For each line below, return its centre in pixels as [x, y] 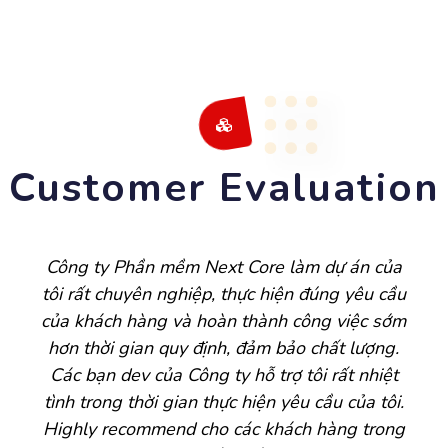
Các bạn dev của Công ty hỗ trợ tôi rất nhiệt [223, 375]
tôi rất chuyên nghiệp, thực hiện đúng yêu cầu [223, 294]
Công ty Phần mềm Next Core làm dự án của [223, 267]
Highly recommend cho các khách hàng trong [223, 429]
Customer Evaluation [224, 188]
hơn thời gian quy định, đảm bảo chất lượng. [224, 348]
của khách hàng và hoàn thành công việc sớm [224, 321]
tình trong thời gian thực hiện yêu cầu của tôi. [223, 402]
